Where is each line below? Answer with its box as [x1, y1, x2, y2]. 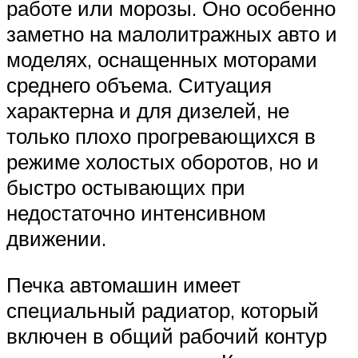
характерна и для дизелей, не [6, 97, 289, 124]
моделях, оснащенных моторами [6, 46, 317, 73]
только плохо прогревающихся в [6, 123, 316, 149]
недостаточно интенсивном [6, 200, 266, 226]
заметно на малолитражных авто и [6, 21, 337, 47]
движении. [6, 225, 106, 252]
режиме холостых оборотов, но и [6, 149, 319, 175]
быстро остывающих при [6, 174, 245, 201]
